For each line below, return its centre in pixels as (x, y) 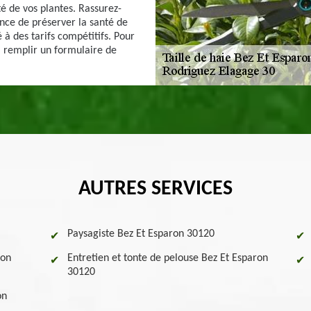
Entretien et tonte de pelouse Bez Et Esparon (168, 258)
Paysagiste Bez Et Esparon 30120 (141, 234)
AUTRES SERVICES (155, 189)
